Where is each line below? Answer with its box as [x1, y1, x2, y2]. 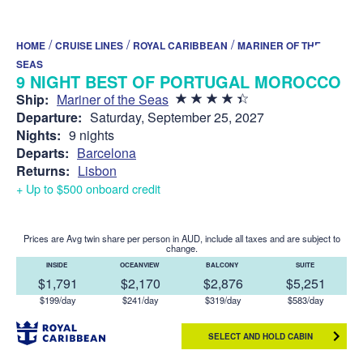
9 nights [69, 125, 114, 144]
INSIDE [46, 259, 69, 269]
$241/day [122, 293, 159, 306]
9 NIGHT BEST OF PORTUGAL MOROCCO [16, 69, 341, 93]
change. [165, 241, 198, 254]
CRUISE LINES [55, 37, 123, 53]
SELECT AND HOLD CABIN [207, 330, 313, 342]
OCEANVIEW [119, 259, 161, 269]
